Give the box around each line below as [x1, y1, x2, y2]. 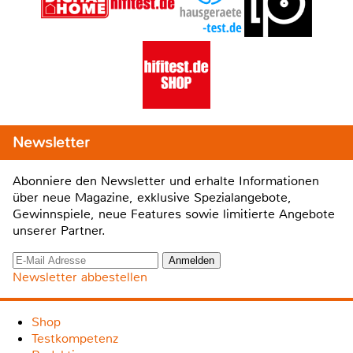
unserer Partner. [13, 222, 106, 240]
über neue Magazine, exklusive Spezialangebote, [13, 189, 292, 206]
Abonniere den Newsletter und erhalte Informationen [13, 173, 319, 190]
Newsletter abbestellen [13, 269, 147, 286]
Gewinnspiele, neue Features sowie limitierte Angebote [13, 206, 335, 223]
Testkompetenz [32, 330, 118, 347]
